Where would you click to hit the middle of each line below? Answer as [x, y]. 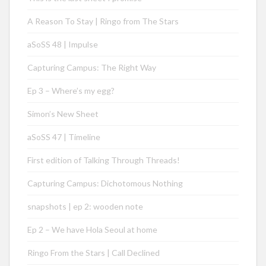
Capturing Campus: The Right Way [92, 68]
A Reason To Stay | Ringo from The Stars [103, 21]
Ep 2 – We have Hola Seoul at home [92, 230]
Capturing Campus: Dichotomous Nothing [105, 183]
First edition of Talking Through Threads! [104, 160]
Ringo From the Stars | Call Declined [94, 253]
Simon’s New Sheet [63, 114]
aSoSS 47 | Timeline [64, 137]
